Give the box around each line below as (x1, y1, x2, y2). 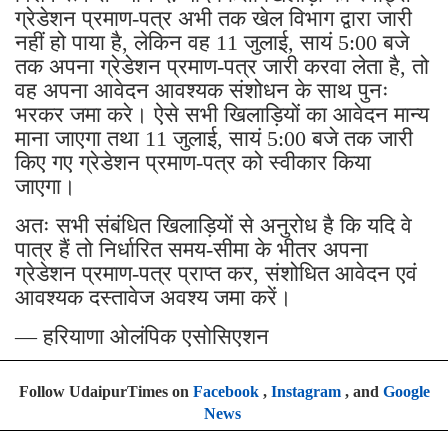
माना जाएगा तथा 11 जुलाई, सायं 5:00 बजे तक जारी (15, 125, 413, 151)
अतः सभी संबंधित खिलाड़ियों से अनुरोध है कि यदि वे (15, 212, 412, 238)
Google (382, 382, 430, 400)
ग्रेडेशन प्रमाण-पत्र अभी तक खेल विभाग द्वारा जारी (15, 5, 412, 31)
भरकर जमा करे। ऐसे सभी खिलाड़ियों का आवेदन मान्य (15, 101, 429, 127)
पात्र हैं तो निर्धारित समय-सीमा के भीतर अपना (15, 236, 368, 262)
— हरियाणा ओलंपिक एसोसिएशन (15, 323, 269, 349)
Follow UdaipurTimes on (18, 382, 193, 400)
